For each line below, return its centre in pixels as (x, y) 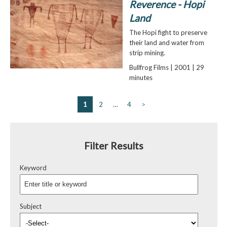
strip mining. (147, 53)
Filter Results (113, 146)
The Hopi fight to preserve (168, 33)
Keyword (33, 167)
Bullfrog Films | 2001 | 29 (166, 68)
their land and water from (166, 43)
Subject (31, 206)
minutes (141, 78)
